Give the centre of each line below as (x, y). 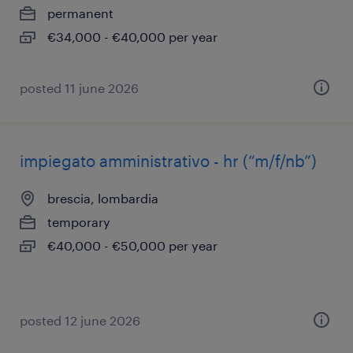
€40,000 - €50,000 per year (132, 245)
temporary (79, 222)
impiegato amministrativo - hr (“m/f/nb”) (168, 161)
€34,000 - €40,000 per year (132, 37)
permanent (80, 13)
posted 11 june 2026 (79, 88)
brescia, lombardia (103, 198)
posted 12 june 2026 (80, 320)
